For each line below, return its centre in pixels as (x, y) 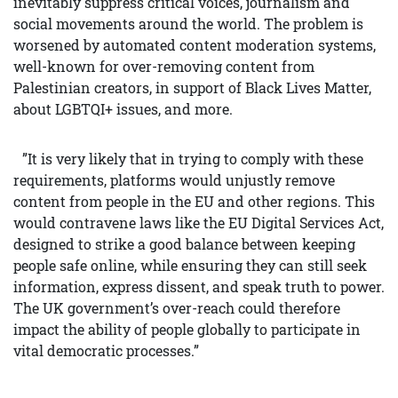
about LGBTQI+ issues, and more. (123, 109)
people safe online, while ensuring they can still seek (190, 266)
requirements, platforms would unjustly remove (174, 180)
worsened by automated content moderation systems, (195, 45)
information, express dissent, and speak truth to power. (199, 287)
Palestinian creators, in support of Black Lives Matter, (192, 88)
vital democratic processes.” (106, 351)
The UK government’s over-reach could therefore (177, 308)
